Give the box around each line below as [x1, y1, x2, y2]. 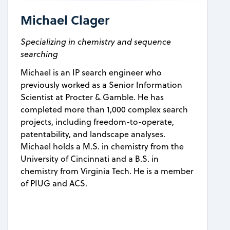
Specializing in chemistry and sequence [20, 36, 171, 48]
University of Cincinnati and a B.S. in [20, 153, 159, 165]
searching [20, 48, 58, 60]
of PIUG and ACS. [20, 178, 91, 189]
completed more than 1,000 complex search [20, 104, 188, 116]
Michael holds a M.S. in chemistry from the [20, 141, 184, 152]
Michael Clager [20, 11, 109, 29]
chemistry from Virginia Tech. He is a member [20, 165, 194, 177]
